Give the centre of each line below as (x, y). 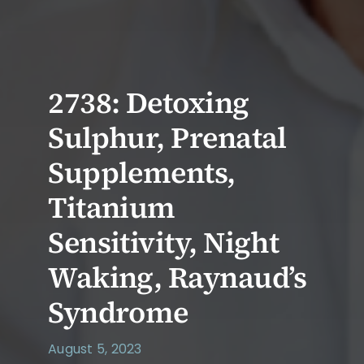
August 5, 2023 (95, 349)
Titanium (112, 207)
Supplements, (142, 172)
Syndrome (118, 312)
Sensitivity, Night (164, 242)
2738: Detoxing (149, 102)
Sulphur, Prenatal (167, 137)
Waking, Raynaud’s (178, 277)
